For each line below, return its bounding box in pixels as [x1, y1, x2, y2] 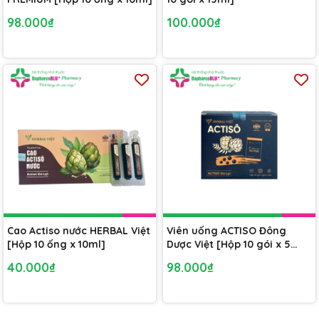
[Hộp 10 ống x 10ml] [7, 238, 105, 251]
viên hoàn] [167, 251, 221, 264]
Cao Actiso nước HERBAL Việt [7, 224, 150, 237]
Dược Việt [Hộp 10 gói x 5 [167, 238, 291, 251]
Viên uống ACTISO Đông [167, 224, 286, 237]
